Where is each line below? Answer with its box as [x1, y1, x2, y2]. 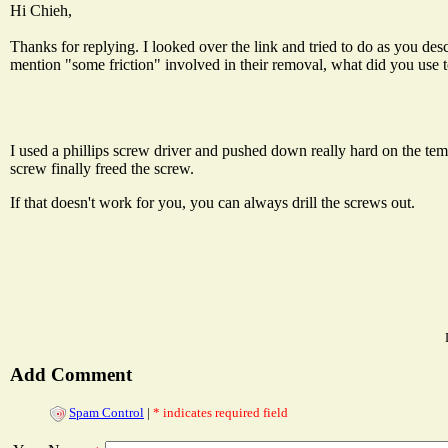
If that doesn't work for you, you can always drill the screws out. [10, 193, 415, 211]
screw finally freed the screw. [10, 159, 194, 177]
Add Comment [10, 364, 132, 386]
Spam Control [69, 405, 144, 421]
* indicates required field [153, 405, 288, 421]
